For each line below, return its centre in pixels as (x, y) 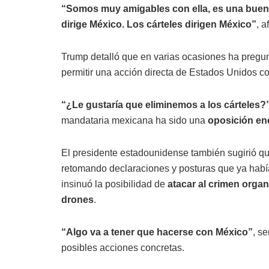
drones (77, 200)
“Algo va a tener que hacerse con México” (157, 232)
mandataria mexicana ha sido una (134, 120)
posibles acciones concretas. (123, 248)
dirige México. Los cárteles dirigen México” (159, 24)
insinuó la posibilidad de (114, 184)
